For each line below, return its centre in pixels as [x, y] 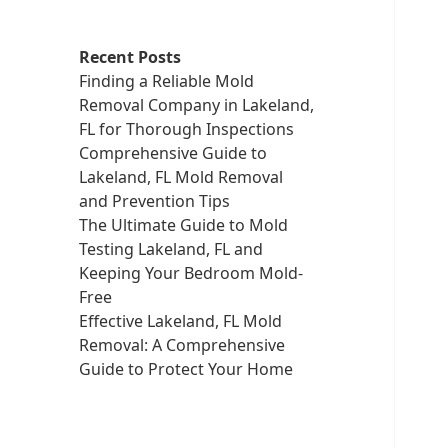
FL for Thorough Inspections [186, 128]
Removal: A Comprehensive [181, 344]
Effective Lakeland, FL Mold [180, 320]
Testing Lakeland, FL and [170, 248]
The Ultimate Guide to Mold [183, 224]
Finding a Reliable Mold [166, 80]
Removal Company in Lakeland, [196, 104]
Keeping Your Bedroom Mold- [190, 272]
